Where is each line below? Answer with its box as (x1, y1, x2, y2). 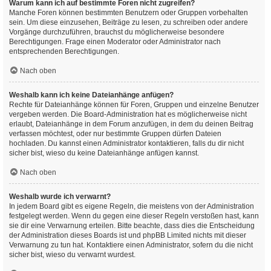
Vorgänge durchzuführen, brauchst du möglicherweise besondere (9, 28, 224, 36)
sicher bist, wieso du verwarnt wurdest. (9, 250, 135, 259)
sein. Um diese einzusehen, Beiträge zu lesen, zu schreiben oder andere (9, 18, 248, 27)
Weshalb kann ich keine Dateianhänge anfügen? (9, 91, 174, 99)
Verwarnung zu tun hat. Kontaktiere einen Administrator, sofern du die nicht (9, 241, 253, 249)
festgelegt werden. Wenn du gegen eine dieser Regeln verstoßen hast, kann (9, 212, 259, 220)
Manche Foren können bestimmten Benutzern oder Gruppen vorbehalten (9, 8, 248, 17)
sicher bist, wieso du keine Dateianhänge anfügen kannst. (9, 149, 199, 157)
